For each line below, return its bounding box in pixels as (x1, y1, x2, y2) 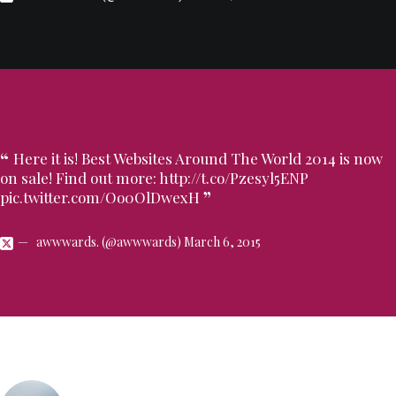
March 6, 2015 (184, 233, 261, 250)
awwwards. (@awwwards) (36, 233, 184, 250)
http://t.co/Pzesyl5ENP (159, 168, 308, 187)
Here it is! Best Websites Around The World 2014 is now (13, 148, 384, 168)
